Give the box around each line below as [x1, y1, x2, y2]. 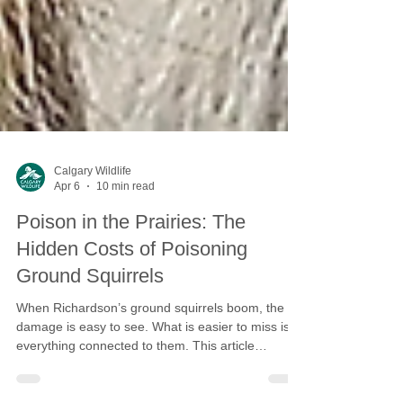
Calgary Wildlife [54, 201, 131, 213]
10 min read [96, 215, 155, 228]
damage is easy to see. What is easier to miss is [16, 355, 290, 370]
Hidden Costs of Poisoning [16, 273, 247, 296]
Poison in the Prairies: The [16, 246, 246, 269]
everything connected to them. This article [16, 374, 255, 389]
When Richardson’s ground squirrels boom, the [16, 336, 284, 351]
